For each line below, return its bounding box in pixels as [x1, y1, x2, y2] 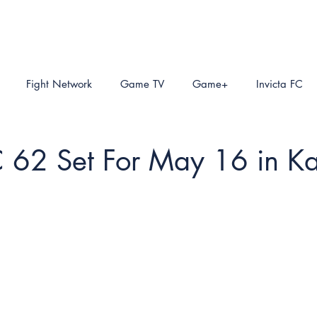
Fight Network [26, 76, 92, 91]
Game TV [120, 76, 164, 91]
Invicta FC [256, 76, 303, 91]
